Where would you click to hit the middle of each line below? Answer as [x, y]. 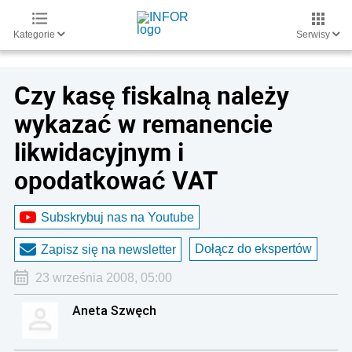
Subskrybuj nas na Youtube [117, 217]
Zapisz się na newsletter [108, 249]
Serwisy [314, 35]
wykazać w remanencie [143, 123]
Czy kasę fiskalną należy [152, 95]
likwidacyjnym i [99, 152]
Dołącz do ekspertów [253, 249]
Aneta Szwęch [115, 310]
